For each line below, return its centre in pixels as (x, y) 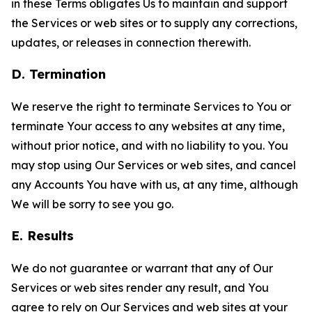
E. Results (42, 236)
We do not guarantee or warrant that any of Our (142, 268)
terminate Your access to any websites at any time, (148, 126)
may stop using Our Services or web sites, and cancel (154, 165)
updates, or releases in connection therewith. (131, 42)
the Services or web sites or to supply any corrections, (154, 23)
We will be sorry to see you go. (92, 204)
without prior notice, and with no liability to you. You (150, 146)
